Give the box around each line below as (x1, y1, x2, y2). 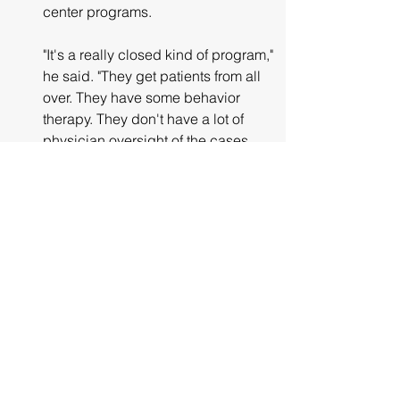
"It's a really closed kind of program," (43, 45, 277, 63)
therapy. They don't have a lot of (43, 109, 247, 128)
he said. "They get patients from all (43, 66, 264, 85)
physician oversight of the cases (43, 130, 252, 149)
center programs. (43, 2, 152, 21)
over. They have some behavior (43, 87, 244, 106)
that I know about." (43, 152, 158, 171)
